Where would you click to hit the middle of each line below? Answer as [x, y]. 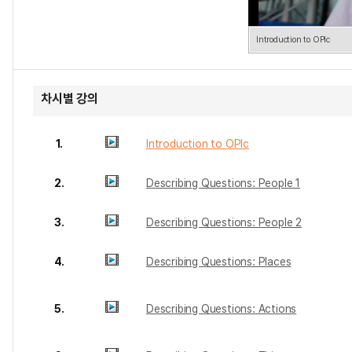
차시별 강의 [70, 99]
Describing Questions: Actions [222, 309]
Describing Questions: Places [219, 262]
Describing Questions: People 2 [224, 222]
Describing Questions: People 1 [223, 183]
